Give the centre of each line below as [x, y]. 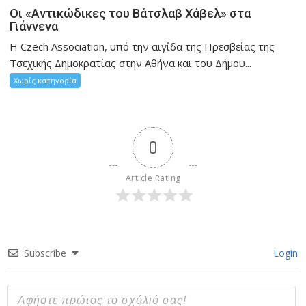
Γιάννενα [34, 27]
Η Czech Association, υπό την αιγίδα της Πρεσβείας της [142, 47]
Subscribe [45, 253]
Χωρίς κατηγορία [45, 81]
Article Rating [153, 178]
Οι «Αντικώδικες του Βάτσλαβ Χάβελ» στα [130, 14]
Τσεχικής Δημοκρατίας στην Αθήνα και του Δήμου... [131, 63]
